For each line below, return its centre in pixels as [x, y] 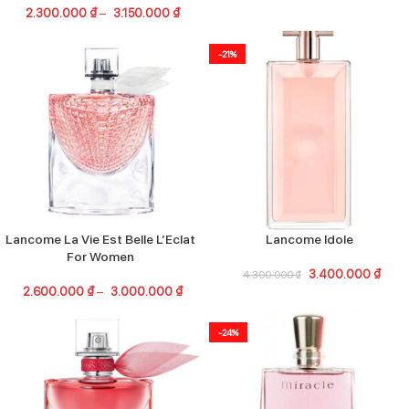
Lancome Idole [309, 238]
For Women [100, 256]
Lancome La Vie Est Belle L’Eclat [100, 238]
